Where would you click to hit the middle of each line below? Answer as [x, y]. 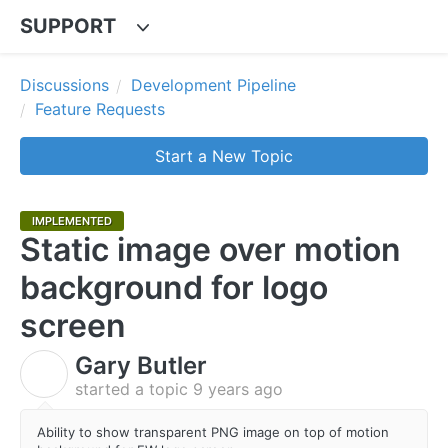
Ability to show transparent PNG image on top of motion [213, 431]
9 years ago [238, 389]
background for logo [174, 287]
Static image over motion [210, 249]
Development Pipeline [213, 85]
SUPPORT [68, 26]
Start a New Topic [224, 156]
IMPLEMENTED [72, 220]
